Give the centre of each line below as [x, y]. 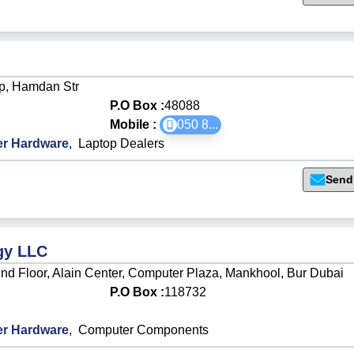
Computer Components [144, 330]
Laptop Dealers [122, 143]
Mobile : [135, 124]
